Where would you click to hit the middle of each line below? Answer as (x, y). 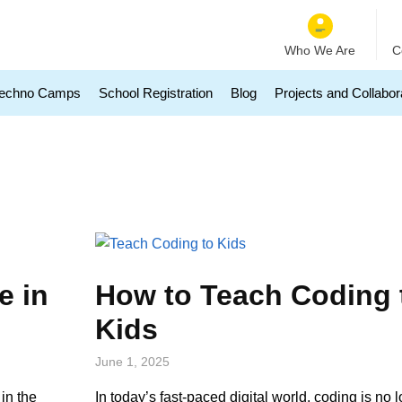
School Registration (156, 93)
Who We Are (320, 50)
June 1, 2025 (133, 361)
